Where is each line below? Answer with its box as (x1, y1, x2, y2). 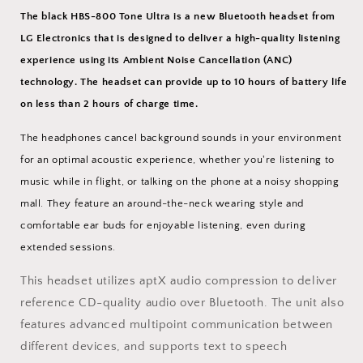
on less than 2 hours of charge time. (20, 97, 199, 109)
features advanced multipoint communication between (20, 317, 334, 331)
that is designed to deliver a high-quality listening (91, 32, 340, 44)
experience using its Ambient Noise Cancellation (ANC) (20, 53, 293, 66)
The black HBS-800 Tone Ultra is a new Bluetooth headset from (20, 10, 336, 22)
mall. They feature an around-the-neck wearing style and (20, 197, 305, 209)
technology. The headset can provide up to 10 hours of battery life (20, 75, 348, 88)
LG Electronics (20, 32, 92, 44)
